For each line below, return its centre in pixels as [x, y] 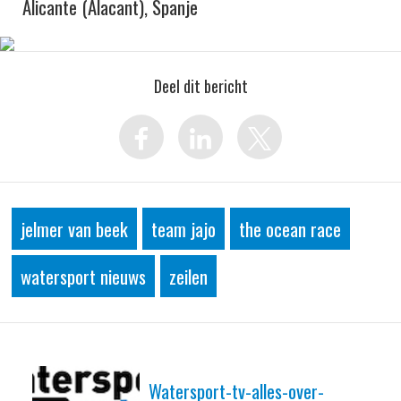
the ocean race [290, 229]
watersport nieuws [83, 276]
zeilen [188, 276]
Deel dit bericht [200, 86]
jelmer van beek [74, 229]
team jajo [183, 229]
